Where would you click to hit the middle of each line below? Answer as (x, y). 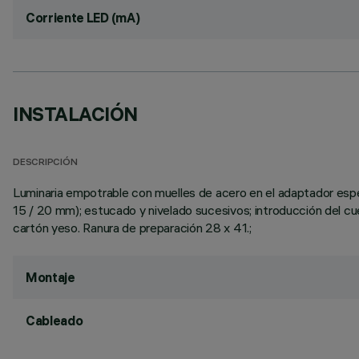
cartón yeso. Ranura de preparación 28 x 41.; (132, 228)
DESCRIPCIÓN (45, 163)
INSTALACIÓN (75, 114)
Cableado (54, 321)
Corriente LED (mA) (83, 18)
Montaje (50, 277)
